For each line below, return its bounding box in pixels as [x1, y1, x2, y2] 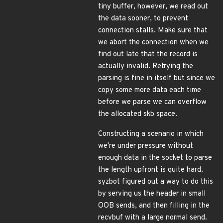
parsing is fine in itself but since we [98, 74, 215, 83]
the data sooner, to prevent [98, 14, 188, 23]
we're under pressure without [98, 141, 193, 151]
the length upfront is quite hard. [98, 165, 203, 175]
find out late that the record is [98, 50, 198, 59]
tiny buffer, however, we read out [98, 2, 208, 11]
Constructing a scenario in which [98, 129, 204, 139]
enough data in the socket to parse [98, 153, 212, 163]
